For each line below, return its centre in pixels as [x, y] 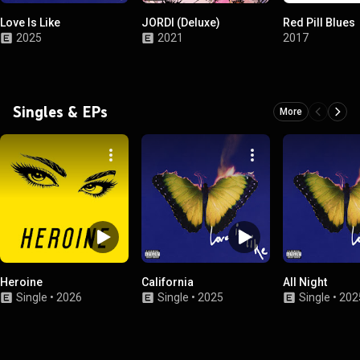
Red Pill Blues [319, 22]
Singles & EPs [60, 112]
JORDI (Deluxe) [181, 22]
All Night [305, 282]
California [168, 282]
